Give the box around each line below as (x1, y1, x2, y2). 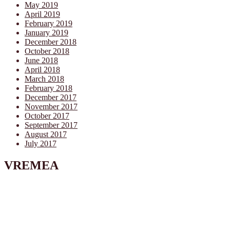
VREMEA (4, 159, 59, 172)
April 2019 (25, 10, 60, 19)
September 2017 (25, 121, 78, 130)
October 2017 (25, 111, 69, 121)
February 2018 (25, 84, 72, 93)
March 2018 (25, 74, 64, 84)
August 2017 (25, 130, 67, 139)
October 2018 (25, 47, 69, 56)
